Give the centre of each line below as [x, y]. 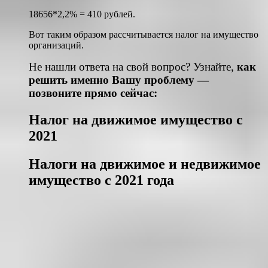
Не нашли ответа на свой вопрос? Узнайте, [133, 67]
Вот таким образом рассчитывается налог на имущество [144, 35]
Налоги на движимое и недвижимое [145, 164]
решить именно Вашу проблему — [119, 80]
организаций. [56, 45]
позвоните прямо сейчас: [93, 93]
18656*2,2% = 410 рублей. [82, 14]
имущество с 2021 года [101, 180]
